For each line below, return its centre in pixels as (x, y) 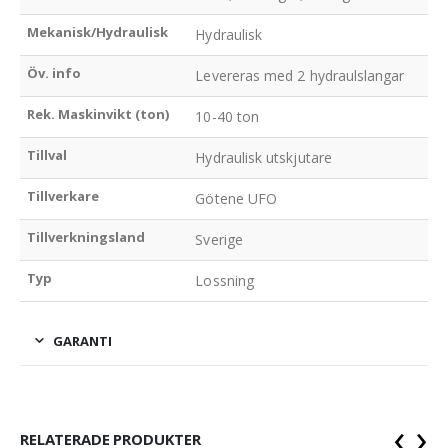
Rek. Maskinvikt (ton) (98, 113)
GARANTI (82, 340)
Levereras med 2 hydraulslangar (300, 75)
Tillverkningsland (86, 236)
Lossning (224, 280)
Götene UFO (236, 198)
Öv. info (54, 72)
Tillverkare (63, 195)
